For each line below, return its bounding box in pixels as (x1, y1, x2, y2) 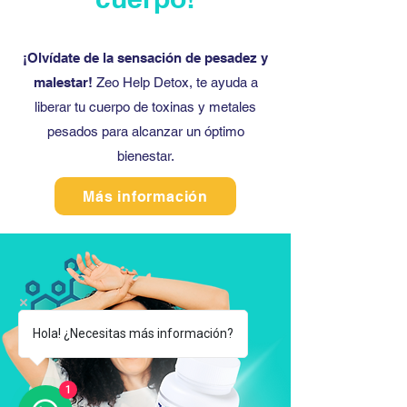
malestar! (33, 74, 96, 90)
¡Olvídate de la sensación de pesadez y (23, 50, 268, 65)
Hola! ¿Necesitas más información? (33, 326, 233, 341)
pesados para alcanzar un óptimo (46, 124, 244, 139)
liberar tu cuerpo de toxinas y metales (35, 99, 256, 114)
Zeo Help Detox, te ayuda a (95, 74, 258, 90)
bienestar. (116, 148, 174, 164)
